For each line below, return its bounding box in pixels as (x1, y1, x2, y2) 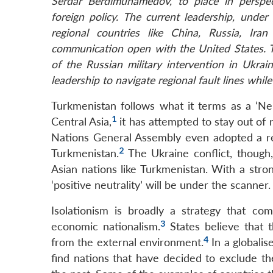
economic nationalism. (51, 220, 160, 233)
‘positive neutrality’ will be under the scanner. (51, 179, 271, 192)
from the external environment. (51, 236, 204, 249)
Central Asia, (51, 115, 112, 129)
